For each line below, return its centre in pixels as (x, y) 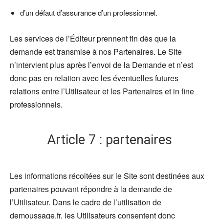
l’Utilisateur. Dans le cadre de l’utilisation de (86, 202)
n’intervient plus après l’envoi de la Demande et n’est (101, 65)
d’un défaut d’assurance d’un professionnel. (89, 12)
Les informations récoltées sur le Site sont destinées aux (107, 175)
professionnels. (36, 104)
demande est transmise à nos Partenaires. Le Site (96, 51)
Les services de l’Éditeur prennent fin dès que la (93, 38)
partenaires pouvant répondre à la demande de (91, 189)
